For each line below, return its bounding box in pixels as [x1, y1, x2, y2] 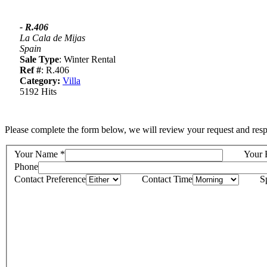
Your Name [14, 149, 58, 160]
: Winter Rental [59, 54, 116, 64]
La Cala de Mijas [20, 32, 85, 43]
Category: [20, 75, 60, 86]
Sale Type [20, 54, 59, 64]
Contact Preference [14, 174, 86, 185]
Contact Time [142, 174, 193, 185]
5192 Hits [20, 86, 57, 97]
